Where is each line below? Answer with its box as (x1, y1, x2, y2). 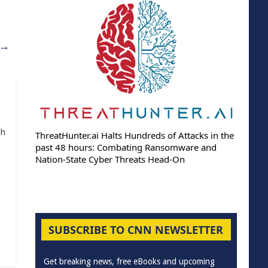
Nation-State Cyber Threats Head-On (35, 153, 185, 165)
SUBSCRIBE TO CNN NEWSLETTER (48, 222, 224, 237)
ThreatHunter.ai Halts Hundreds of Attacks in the (35, 129, 234, 141)
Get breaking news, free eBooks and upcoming (43, 256, 215, 266)
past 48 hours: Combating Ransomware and (35, 141, 217, 153)
